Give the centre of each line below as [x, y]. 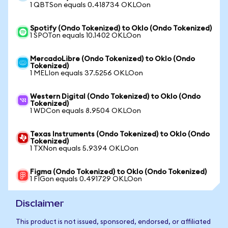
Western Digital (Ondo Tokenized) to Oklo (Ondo [115, 97]
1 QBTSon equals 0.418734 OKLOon [90, 5]
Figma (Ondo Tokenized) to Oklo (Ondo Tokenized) [118, 172]
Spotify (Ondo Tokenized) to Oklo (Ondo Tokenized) [121, 28]
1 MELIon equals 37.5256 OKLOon [87, 73]
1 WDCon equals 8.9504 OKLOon [85, 111]
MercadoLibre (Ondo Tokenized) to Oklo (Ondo [112, 59]
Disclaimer [40, 203]
